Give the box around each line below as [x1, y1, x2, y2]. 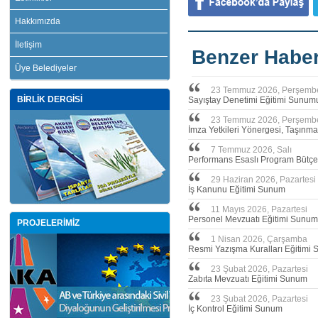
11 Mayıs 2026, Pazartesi [211, 204, 307, 214]
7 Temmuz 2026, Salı [211, 145, 292, 155]
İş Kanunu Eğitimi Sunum [188, 185, 285, 194]
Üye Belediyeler [15, 63, 77, 73]
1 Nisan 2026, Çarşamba [211, 234, 307, 244]
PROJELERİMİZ [17, 218, 79, 228]
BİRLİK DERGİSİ [17, 94, 82, 104]
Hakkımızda [15, 16, 60, 26]
